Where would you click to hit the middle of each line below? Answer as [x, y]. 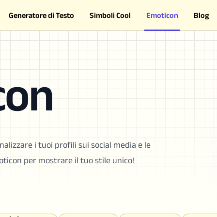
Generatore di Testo [41, 15]
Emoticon [162, 15]
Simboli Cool [110, 15]
